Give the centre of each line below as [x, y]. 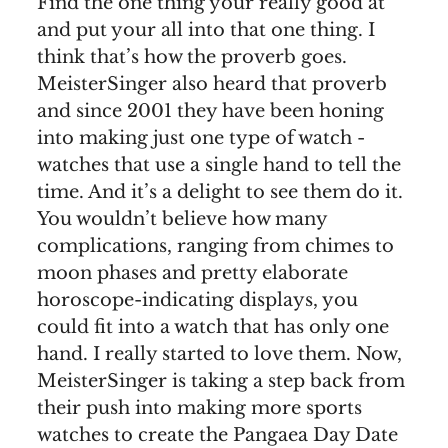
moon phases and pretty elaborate [192, 273]
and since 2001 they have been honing [210, 111]
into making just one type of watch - [201, 138]
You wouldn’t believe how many [182, 219]
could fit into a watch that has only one [213, 327]
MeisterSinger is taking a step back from [221, 381]
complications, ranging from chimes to [215, 246]
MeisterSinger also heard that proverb [212, 84]
